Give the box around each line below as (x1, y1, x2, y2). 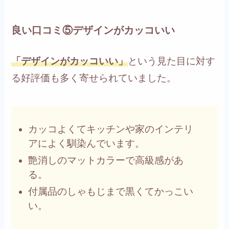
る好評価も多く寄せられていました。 (11, 72, 177, 83)
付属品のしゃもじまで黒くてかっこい (28, 186, 193, 197)
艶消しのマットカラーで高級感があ (28, 155, 184, 166)
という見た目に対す (128, 55, 216, 66)
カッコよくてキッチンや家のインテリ (28, 124, 193, 135)
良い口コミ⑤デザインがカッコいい (11, 25, 175, 36)
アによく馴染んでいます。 (28, 138, 145, 149)
